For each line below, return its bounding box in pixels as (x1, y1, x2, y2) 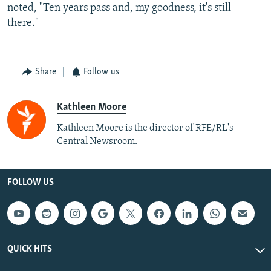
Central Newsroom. (57, 137, 137, 147)
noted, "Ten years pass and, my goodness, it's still (7, 2, 231, 14)
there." (7, 17, 39, 29)
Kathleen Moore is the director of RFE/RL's (57, 123, 233, 134)
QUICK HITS (7, 244, 52, 254)
